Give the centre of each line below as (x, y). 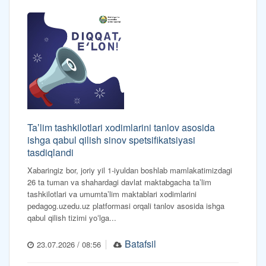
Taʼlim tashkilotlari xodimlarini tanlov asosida (121, 128)
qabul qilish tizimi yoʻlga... (72, 218)
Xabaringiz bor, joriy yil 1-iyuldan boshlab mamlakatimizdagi (130, 170)
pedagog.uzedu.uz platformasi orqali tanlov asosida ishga (126, 206)
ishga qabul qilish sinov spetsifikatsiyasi (111, 140)
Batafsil (141, 244)
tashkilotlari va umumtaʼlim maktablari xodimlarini (112, 194)
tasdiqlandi (50, 153)
